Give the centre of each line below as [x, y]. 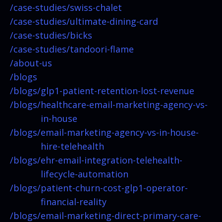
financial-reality [74, 201]
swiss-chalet [96, 7]
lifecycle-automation [84, 174]
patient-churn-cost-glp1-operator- [114, 188]
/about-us [31, 63]
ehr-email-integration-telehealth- [111, 160]
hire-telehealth [72, 146]
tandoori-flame [102, 49]
